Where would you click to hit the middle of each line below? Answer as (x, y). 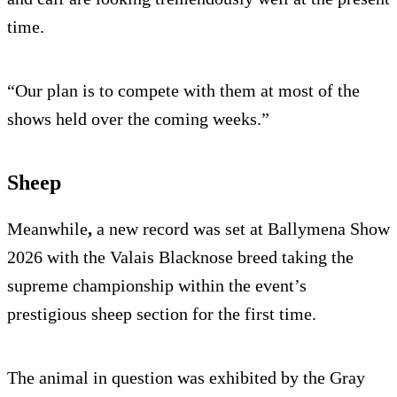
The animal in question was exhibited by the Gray (186, 377)
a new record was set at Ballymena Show (243, 228)
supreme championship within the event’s (157, 285)
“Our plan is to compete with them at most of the (183, 90)
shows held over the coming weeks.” (138, 118)
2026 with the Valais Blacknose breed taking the (180, 257)
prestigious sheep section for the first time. (162, 313)
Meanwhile (47, 228)
